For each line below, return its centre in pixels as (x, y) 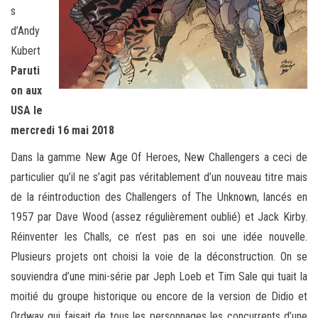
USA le (27, 111)
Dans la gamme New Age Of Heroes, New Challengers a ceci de (159, 158)
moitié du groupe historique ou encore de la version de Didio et (159, 297)
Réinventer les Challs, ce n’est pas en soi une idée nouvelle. (159, 237)
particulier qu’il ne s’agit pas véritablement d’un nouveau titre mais (159, 177)
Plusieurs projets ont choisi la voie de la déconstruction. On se (159, 257)
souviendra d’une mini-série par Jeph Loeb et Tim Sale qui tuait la (159, 277)
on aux (26, 91)
